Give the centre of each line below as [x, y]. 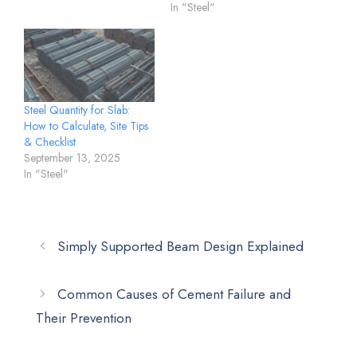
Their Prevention [84, 318]
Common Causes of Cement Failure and [175, 294]
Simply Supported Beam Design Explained [181, 246]
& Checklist [50, 141]
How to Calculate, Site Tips [86, 126]
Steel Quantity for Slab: [77, 110]
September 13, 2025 [72, 157]
